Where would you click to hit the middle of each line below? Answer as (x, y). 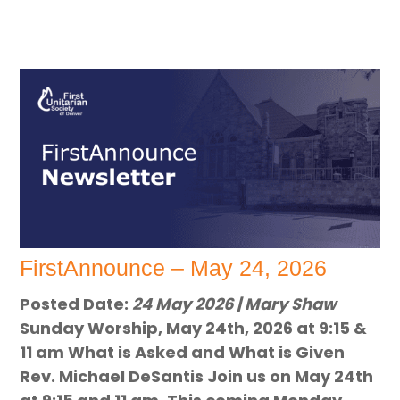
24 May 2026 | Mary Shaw (235, 304)
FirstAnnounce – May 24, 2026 (174, 268)
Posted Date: (76, 304)
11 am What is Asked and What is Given (183, 353)
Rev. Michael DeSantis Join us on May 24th (197, 377)
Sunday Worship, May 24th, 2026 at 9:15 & (194, 329)
